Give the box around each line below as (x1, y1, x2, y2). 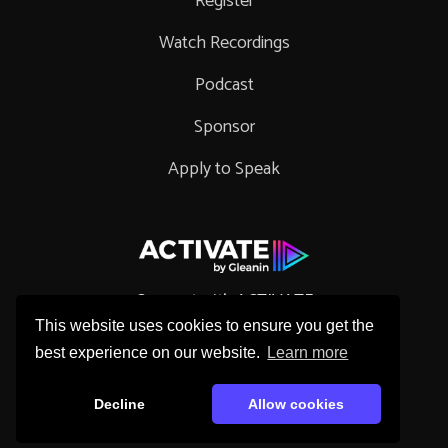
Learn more (267, 344, 349, 362)
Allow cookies (248, 396, 345, 413)
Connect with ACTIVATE (134, 286, 314, 315)
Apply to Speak (168, 154, 280, 185)
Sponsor (193, 112, 255, 143)
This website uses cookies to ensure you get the (35, 316, 375, 334)
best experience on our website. (35, 344, 265, 362)
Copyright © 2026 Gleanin (140, 408, 308, 434)
